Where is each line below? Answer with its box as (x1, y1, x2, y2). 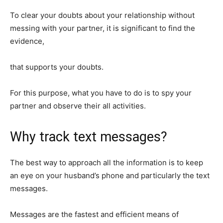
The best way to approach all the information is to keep (10, 158, 203, 168)
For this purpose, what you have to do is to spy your (10, 88, 192, 98)
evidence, (10, 36, 44, 46)
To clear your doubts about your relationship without (10, 10, 195, 20)
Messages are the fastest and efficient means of (10, 210, 179, 220)
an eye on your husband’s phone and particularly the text (10, 171, 210, 181)
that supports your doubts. (10, 62, 104, 72)
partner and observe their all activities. (10, 101, 146, 111)
